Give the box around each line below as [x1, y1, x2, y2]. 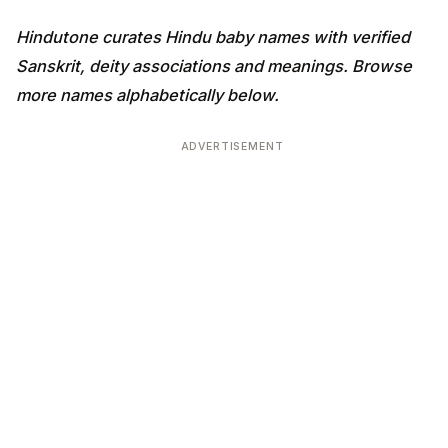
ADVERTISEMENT [180, 139, 284, 153]
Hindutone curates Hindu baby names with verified [16, 26, 410, 47]
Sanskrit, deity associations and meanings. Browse [16, 55, 412, 76]
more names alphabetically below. [16, 84, 279, 105]
